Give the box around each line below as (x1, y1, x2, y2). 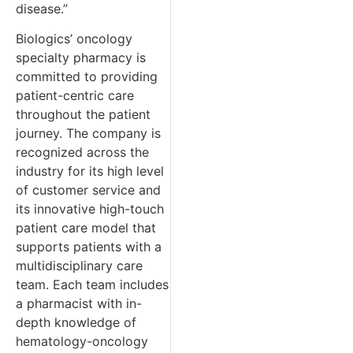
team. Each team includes (16, 276, 169, 292)
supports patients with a (16, 238, 162, 255)
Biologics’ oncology (16, 30, 132, 46)
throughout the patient (16, 106, 150, 122)
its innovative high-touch (16, 200, 164, 217)
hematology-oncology (16, 333, 148, 349)
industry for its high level (16, 162, 164, 179)
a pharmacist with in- (16, 295, 142, 311)
